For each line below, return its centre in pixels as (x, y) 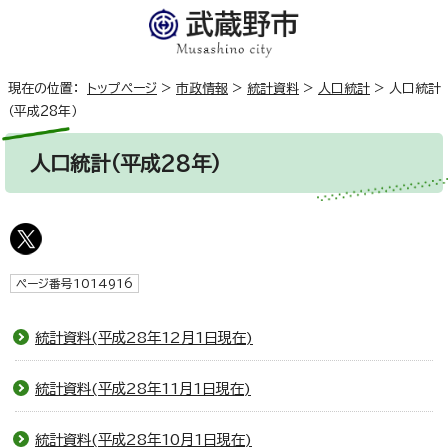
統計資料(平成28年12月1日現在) (144, 338)
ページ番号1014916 (74, 284)
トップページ (122, 89)
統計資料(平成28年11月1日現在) (143, 389)
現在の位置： (47, 89)
